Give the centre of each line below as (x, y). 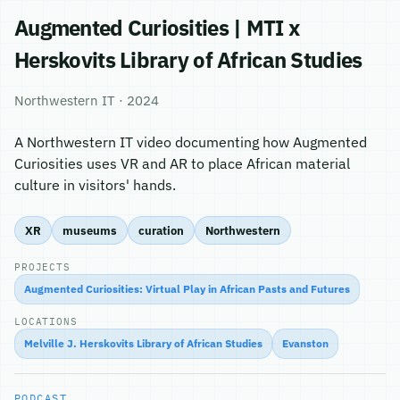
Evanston (305, 343)
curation (161, 230)
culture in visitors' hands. (95, 185)
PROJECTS (42, 267)
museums (90, 230)
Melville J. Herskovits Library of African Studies (143, 343)
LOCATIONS (46, 321)
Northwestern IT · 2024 (87, 100)
